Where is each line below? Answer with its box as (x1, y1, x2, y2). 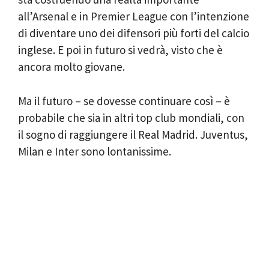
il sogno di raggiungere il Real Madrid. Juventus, (18, 127, 248, 142)
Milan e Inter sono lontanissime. (18, 144, 171, 159)
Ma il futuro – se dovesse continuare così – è (18, 93, 230, 108)
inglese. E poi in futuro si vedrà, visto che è (18, 43, 223, 57)
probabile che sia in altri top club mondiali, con (18, 110, 244, 125)
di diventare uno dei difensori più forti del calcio (18, 26, 249, 40)
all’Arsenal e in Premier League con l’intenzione (18, 9, 249, 23)
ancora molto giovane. (18, 59, 125, 74)
